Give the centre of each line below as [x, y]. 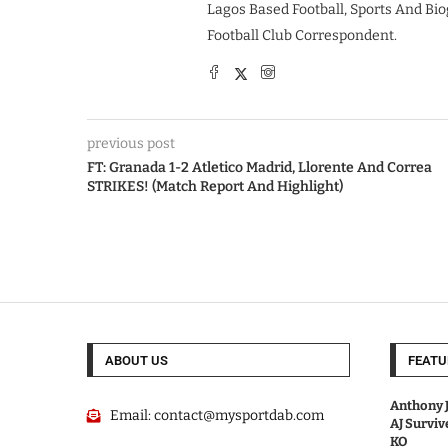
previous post [131, 143]
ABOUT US [136, 360]
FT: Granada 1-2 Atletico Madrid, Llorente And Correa [259, 167]
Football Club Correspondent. [302, 35]
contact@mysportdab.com [238, 415]
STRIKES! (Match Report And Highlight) [215, 186]
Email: [131, 415]
